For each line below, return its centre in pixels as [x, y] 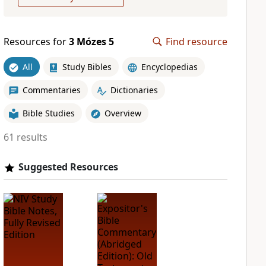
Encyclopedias [169, 66]
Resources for [36, 42]
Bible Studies [48, 113]
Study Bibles [87, 66]
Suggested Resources [68, 167]
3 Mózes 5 [91, 42]
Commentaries [51, 90]
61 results [25, 137]
